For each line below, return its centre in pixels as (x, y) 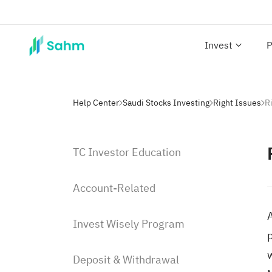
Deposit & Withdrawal (126, 260)
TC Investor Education (127, 152)
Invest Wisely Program (129, 224)
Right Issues (237, 103)
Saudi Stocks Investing (166, 103)
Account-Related (114, 188)
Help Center (96, 103)
